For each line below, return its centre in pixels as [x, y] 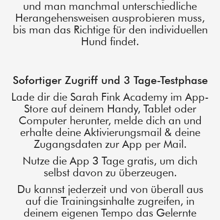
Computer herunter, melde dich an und [110, 121]
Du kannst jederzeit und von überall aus [110, 189]
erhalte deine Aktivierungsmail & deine [110, 132]
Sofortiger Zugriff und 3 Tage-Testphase [110, 80]
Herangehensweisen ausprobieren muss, [110, 18]
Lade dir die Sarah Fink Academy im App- [110, 97]
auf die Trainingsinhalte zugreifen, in [110, 201]
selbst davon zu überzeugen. [110, 173]
